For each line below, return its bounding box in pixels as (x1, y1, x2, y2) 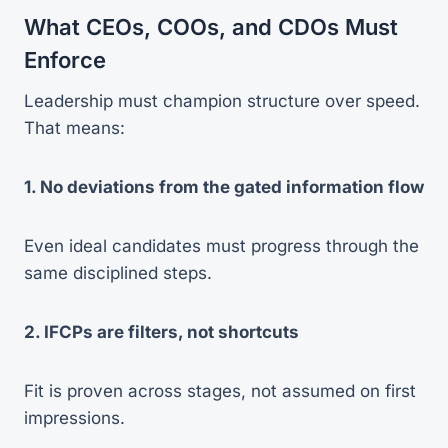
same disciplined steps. (24, 262, 212, 283)
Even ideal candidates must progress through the (24, 235, 419, 256)
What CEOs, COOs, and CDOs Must (24, 13, 398, 40)
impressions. (24, 407, 125, 428)
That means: (24, 117, 125, 138)
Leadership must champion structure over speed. (24, 90, 420, 111)
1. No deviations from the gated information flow (24, 176, 424, 197)
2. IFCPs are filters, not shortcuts (24, 321, 299, 342)
